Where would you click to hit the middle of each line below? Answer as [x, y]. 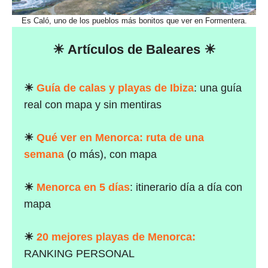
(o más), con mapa [112, 155]
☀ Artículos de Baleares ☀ [134, 50]
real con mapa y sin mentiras [93, 105]
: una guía [218, 88]
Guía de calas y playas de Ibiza [115, 88]
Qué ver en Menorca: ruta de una [120, 138]
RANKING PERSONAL [79, 254]
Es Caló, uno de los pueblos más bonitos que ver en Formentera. [134, 21]
